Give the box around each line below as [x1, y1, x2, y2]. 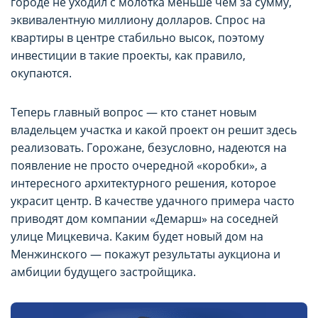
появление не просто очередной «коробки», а [11, 158, 267, 174]
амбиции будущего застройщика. [11, 264, 196, 280]
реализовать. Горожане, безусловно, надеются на [11, 140, 287, 156]
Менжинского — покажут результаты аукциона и [11, 246, 280, 263]
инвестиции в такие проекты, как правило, [11, 48, 246, 64]
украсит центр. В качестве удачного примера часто [11, 193, 295, 209]
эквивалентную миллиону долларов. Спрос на [11, 12, 265, 28]
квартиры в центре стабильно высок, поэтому [11, 30, 264, 46]
